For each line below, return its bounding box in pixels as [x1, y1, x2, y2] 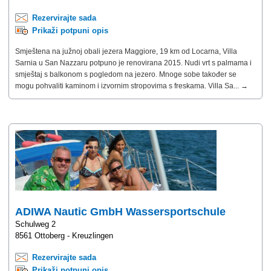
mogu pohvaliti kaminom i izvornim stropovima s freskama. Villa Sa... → [15, 81, 248, 90]
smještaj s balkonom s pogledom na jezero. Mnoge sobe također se [15, 70, 237, 79]
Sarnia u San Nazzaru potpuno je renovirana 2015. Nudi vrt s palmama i [15, 58, 252, 67]
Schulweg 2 [15, 219, 56, 229]
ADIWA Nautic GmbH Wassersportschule [15, 205, 226, 218]
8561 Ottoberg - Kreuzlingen [15, 230, 113, 240]
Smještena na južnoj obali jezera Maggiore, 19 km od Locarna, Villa [15, 47, 237, 56]
